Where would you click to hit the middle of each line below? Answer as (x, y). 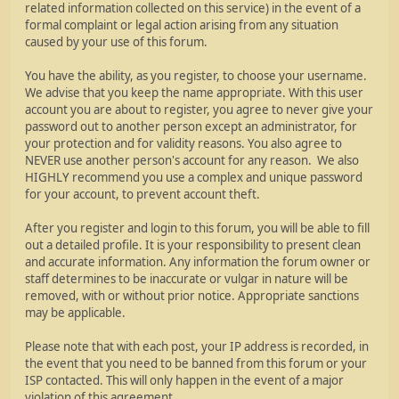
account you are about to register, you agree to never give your (199, 110)
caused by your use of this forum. (116, 42)
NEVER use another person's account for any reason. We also (192, 160)
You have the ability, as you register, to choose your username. (196, 76)
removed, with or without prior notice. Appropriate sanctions (192, 296)
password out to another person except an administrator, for (191, 126)
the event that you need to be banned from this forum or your (196, 363)
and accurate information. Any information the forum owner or (198, 262)
